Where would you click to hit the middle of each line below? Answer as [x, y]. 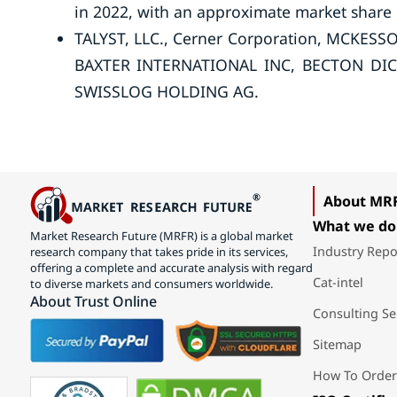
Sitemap [337, 344]
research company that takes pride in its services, [159, 251]
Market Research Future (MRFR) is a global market [161, 235]
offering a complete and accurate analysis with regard [171, 267]
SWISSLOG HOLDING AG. [166, 91]
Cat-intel [338, 282]
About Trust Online [93, 301]
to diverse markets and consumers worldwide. [151, 283]
